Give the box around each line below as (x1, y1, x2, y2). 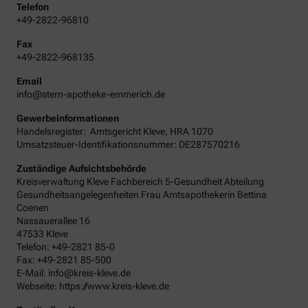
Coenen (16, 201, 49, 213)
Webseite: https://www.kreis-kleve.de (16, 280, 169, 291)
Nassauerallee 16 (16, 214, 90, 226)
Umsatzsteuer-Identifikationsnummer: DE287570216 (16, 138, 240, 150)
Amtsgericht (88, 125, 143, 137)
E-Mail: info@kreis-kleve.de (16, 267, 131, 278)
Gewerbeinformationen (16, 112, 119, 124)
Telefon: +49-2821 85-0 (16, 241, 115, 252)
